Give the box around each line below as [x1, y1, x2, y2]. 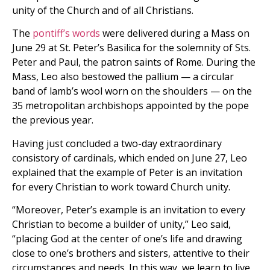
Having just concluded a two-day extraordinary [12, 136, 222, 150]
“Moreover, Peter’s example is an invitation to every [12, 203, 245, 217]
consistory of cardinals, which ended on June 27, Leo [12, 151, 247, 165]
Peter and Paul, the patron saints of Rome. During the [12, 55, 256, 69]
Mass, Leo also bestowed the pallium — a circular [12, 70, 234, 84]
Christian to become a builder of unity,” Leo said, [12, 218, 231, 231]
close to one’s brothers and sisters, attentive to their [12, 246, 250, 260]
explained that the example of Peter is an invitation [12, 165, 242, 179]
